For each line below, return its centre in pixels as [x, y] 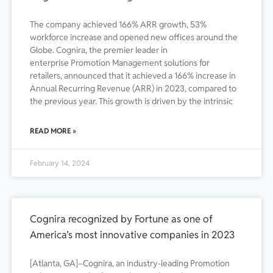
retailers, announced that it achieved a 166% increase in [133, 76]
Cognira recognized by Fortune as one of [121, 219]
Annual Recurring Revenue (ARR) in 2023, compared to [133, 89]
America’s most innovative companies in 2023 [132, 235]
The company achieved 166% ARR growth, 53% [118, 25]
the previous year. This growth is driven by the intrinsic [131, 101]
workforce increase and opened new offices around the [134, 37]
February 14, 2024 [60, 163]
